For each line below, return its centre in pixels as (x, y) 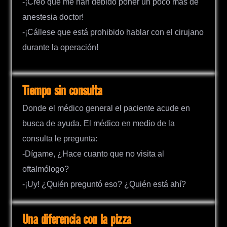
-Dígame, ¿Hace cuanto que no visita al (93, 154)
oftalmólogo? (46, 169)
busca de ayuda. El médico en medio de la (99, 123)
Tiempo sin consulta (62, 91)
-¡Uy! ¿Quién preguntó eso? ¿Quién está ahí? (104, 184)
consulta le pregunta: (60, 138)
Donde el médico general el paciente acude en (106, 108)
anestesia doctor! (53, 17)
